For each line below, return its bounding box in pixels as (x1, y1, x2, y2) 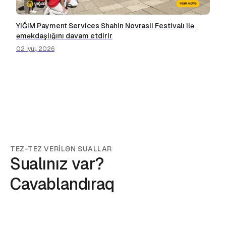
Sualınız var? (10, 153, 104, 174)
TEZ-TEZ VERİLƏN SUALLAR (10, 144, 112, 153)
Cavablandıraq (10, 174, 115, 194)
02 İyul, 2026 (16, 45, 54, 53)
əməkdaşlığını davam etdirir (16, 31, 112, 40)
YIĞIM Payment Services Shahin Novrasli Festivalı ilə (16, 21, 194, 30)
